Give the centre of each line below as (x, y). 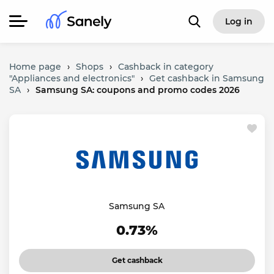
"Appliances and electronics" (72, 78)
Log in (239, 21)
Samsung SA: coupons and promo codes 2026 (138, 90)
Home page (35, 67)
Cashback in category (166, 67)
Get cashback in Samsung (207, 78)
